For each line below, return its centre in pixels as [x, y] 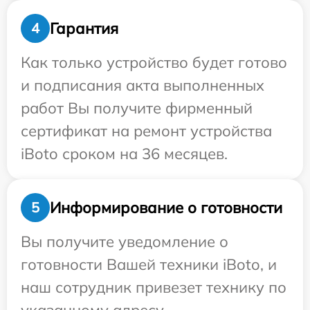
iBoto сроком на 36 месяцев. [124, 154]
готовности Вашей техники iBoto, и [149, 265]
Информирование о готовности [166, 207]
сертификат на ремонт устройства [146, 131]
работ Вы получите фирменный [137, 108]
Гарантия [84, 28]
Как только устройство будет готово [154, 63]
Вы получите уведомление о [125, 242]
